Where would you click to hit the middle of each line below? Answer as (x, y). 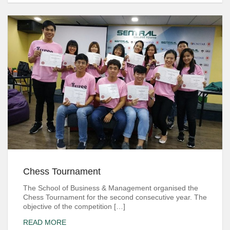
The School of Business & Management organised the (111, 188)
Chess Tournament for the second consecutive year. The (115, 197)
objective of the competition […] (74, 206)
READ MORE (45, 223)
